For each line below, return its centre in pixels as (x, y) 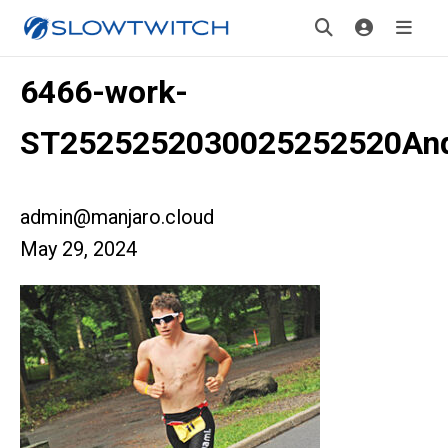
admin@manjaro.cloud (117, 217)
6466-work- (104, 92)
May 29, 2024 (78, 249)
